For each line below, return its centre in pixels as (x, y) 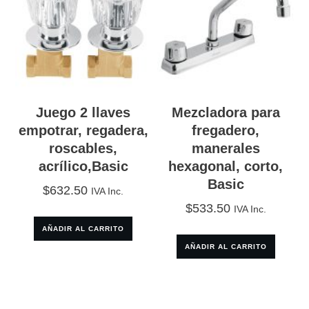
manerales (226, 148)
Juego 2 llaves (83, 112)
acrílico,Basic (83, 166)
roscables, (83, 148)
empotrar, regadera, (83, 130)
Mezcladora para (226, 112)
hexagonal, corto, (226, 166)
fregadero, (226, 130)
